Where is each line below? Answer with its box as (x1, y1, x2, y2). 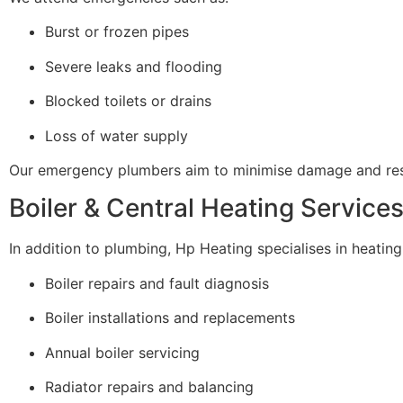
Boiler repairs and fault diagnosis (45, 273, 269, 292)
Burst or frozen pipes (45, 22, 189, 41)
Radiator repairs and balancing (45, 377, 254, 396)
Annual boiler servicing (45, 343, 200, 362)
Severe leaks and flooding (45, 57, 222, 76)
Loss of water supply (45, 126, 188, 145)
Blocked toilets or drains (45, 92, 211, 111)
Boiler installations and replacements (45, 309, 295, 327)
